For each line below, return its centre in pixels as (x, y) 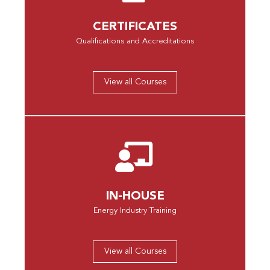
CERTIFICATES (135, 27)
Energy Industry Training (135, 211)
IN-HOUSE (135, 196)
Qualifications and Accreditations (135, 41)
